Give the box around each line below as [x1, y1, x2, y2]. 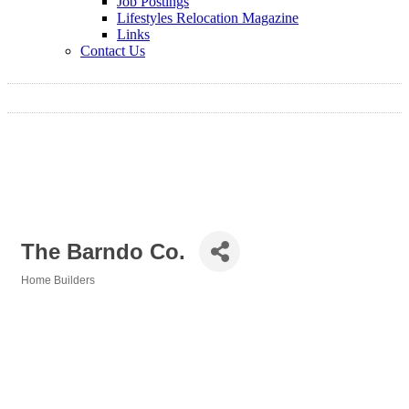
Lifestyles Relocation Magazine [117, 10, 299, 26]
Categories [20, 287, 78, 299]
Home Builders [21, 274, 95, 288]
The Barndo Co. [21, 238, 185, 264]
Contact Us [80, 43, 145, 58]
